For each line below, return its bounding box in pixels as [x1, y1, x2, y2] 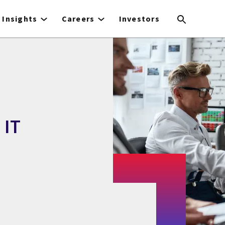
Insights [2, 14, 38, 24]
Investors [119, 14, 160, 24]
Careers [61, 14, 95, 24]
